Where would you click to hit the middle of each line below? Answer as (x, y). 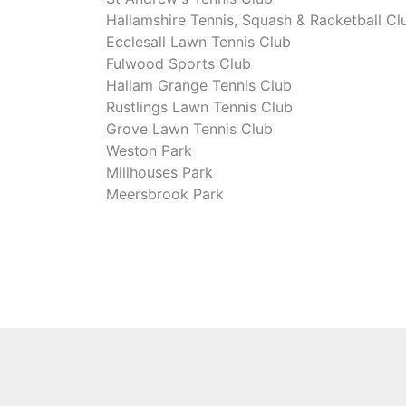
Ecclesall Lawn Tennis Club (198, 41)
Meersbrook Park (165, 193)
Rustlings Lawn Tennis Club (199, 106)
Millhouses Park (159, 172)
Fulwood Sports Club (179, 63)
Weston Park (149, 150)
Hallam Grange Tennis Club (199, 85)
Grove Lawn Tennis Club (189, 128)
